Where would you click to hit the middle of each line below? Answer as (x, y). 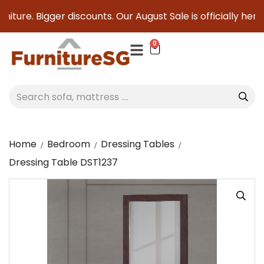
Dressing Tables (138, 144)
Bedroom (69, 144)
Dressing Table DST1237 (63, 162)
